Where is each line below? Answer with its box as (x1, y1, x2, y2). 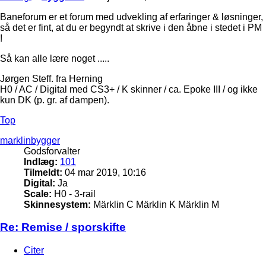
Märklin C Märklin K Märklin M (91, 199, 219, 210)
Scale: (24, 188, 52, 199)
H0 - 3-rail (52, 188, 96, 199)
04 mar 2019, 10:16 (62, 167, 146, 178)
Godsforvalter (24, 145, 80, 156)
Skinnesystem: (24, 199, 91, 210)
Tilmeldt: (24, 167, 62, 178)
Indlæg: (24, 156, 58, 167)
